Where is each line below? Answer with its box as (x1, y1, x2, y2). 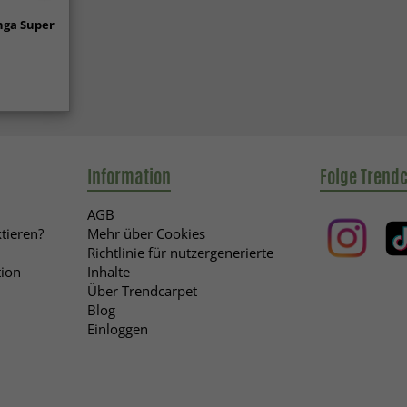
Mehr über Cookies (86, 223, 205, 243)
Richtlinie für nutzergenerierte (86, 243, 273, 262)
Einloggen (86, 319, 148, 338)
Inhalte (86, 262, 130, 281)
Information (86, 163, 171, 190)
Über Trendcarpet (86, 281, 197, 300)
